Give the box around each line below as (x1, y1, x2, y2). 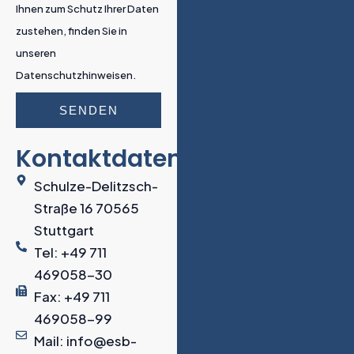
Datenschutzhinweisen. (16, 69, 136, 82)
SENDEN (58, 104, 119, 118)
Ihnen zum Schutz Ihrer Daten (16, 2, 159, 16)
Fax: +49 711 (33, 288, 110, 306)
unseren (16, 47, 56, 60)
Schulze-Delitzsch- (33, 177, 158, 195)
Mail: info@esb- (33, 332, 137, 350)
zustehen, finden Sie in (16, 24, 127, 38)
